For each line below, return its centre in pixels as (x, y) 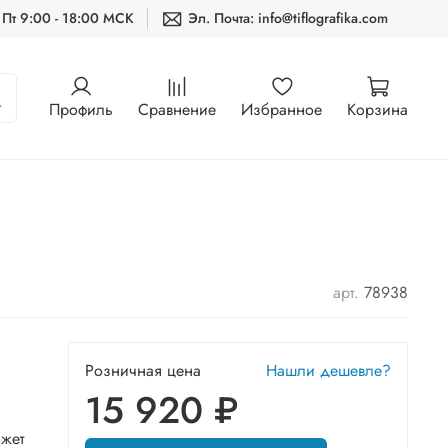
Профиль (81, 109)
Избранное (281, 109)
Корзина (377, 109)
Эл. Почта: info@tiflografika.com (288, 18)
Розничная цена (143, 370)
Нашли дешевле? (328, 370)
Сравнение (177, 109)
